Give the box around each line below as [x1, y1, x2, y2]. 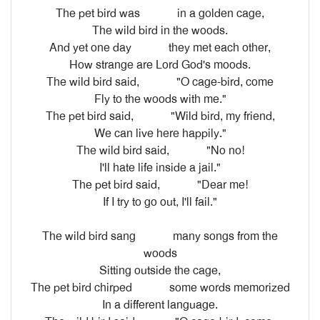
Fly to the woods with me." [94, 91, 226, 106]
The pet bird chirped [30, 280, 135, 295]
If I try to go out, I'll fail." [103, 194, 217, 209]
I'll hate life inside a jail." [99, 160, 221, 175]
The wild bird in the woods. [92, 23, 228, 38]
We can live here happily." [94, 126, 226, 141]
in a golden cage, [177, 6, 264, 21]
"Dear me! [197, 177, 248, 192]
